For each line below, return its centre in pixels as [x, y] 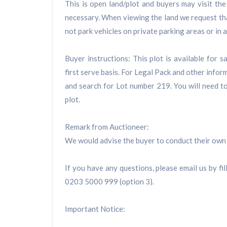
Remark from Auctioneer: [107, 127]
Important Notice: [95, 209]
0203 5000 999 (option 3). [109, 182]
